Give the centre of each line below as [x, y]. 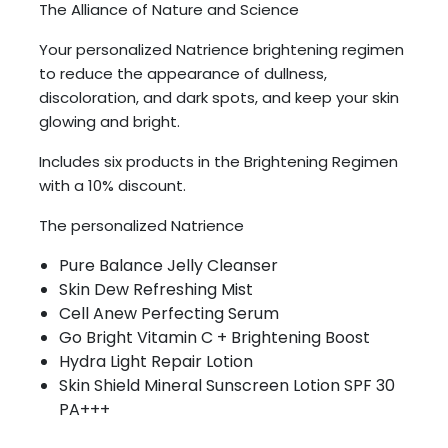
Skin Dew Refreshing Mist [156, 289]
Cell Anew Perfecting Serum [169, 313]
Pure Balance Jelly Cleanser [169, 265]
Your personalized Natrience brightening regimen [222, 49]
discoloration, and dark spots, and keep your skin [219, 97]
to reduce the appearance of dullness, [183, 73]
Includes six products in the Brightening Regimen [219, 161]
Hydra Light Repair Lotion [156, 361]
